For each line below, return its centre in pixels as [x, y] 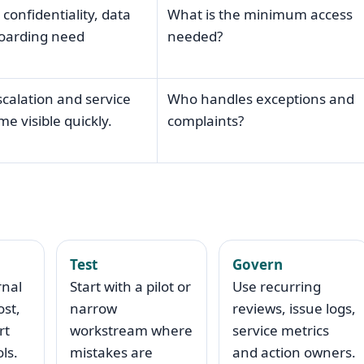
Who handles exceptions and [260, 99]
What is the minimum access [260, 15]
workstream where [131, 331]
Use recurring [276, 287]
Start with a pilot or [130, 287]
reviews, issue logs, [294, 309]
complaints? [205, 121]
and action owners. [294, 353]
